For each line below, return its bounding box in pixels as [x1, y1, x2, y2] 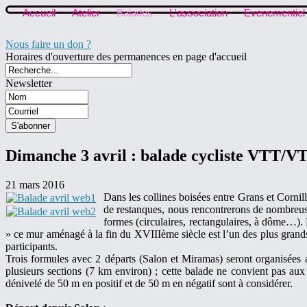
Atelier [72, 7, 100, 19]
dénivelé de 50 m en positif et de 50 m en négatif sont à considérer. [5, 278, 293, 290]
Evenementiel [244, 7, 305, 19]
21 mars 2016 [5, 179, 64, 191]
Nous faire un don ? [5, 38, 91, 51]
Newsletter [5, 77, 52, 90]
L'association [169, 7, 228, 19]
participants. [5, 241, 58, 253]
